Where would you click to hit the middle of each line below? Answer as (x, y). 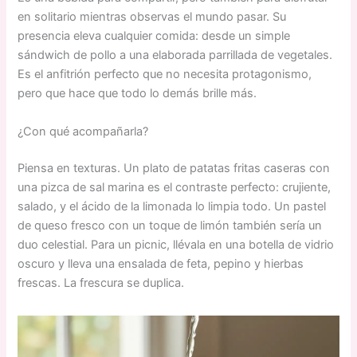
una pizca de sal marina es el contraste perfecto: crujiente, (175, 187)
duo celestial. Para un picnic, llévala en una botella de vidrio (176, 244)
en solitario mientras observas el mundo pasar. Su (152, 17)
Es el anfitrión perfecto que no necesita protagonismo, (165, 75)
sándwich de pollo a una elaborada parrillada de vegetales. (175, 55)
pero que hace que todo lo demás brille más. (137, 94)
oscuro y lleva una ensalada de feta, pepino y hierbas (161, 263)
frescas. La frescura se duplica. (101, 282)
